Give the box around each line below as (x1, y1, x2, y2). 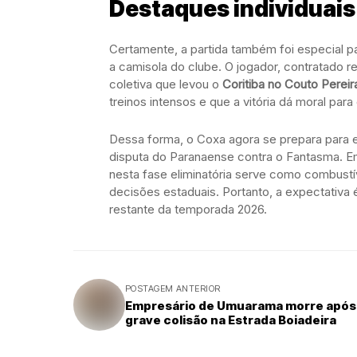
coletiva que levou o (109, 76, 222, 92)
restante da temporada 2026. (109, 202, 267, 217)
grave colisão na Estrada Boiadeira (125, 312, 336, 328)
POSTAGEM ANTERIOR (125, 283, 221, 294)
